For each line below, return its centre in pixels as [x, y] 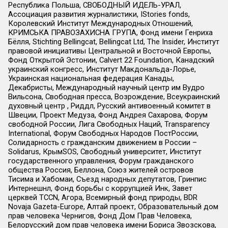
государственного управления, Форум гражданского [101, 161]
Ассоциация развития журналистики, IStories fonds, [99, 14]
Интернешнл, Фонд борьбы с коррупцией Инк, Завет [100, 188]
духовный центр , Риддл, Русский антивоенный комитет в [109, 106]
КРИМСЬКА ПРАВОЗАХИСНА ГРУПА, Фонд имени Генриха [110, 32]
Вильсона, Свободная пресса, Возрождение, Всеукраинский [114, 96]
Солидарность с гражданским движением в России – [102, 142]
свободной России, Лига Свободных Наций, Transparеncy [109, 124]
